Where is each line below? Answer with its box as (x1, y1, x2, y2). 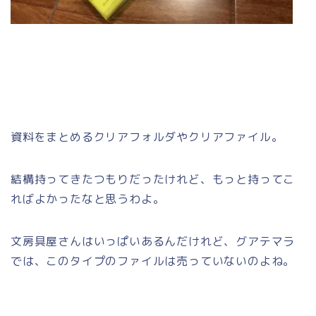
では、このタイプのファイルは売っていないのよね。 (11, 253, 296, 269)
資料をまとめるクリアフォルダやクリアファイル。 (11, 128, 284, 145)
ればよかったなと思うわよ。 (11, 190, 165, 207)
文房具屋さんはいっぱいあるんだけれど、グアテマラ (11, 233, 296, 249)
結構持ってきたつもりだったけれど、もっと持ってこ (11, 171, 296, 187)
